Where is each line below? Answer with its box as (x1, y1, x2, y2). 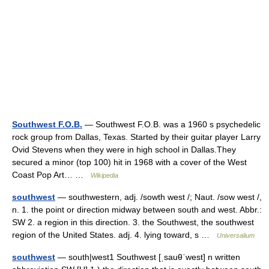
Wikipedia (91, 172, 118, 179)
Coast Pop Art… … (12, 170, 91, 180)
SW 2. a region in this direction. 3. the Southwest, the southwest (12, 217, 254, 227)
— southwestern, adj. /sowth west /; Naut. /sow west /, (55, 192, 262, 202)
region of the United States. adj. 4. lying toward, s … (12, 230, 217, 240)
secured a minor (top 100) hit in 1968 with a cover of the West (12, 157, 247, 167)
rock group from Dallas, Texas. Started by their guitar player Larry (12, 132, 261, 142)
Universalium (217, 232, 255, 239)
